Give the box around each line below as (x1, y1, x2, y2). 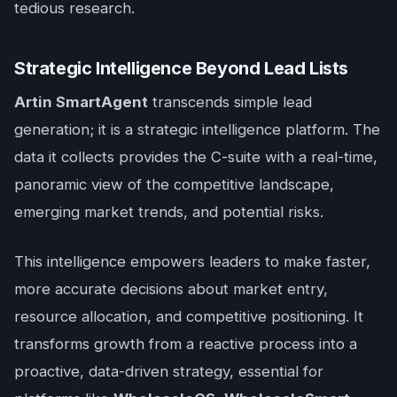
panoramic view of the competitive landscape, (14, 175, 334, 193)
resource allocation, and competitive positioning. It (14, 307, 363, 325)
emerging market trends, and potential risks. (14, 202, 323, 221)
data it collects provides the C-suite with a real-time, (14, 147, 378, 166)
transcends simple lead (148, 92, 312, 111)
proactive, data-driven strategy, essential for (14, 362, 323, 380)
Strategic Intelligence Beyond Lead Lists (14, 57, 348, 79)
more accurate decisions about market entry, (14, 279, 328, 298)
